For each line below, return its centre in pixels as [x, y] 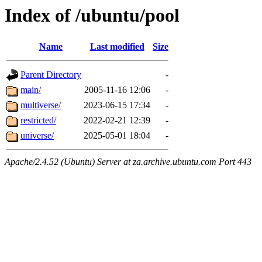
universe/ [37, 136]
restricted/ [38, 120]
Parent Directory [51, 75]
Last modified [117, 47]
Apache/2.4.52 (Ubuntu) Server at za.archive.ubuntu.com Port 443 [128, 162]
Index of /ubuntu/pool [92, 15]
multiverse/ [41, 105]
